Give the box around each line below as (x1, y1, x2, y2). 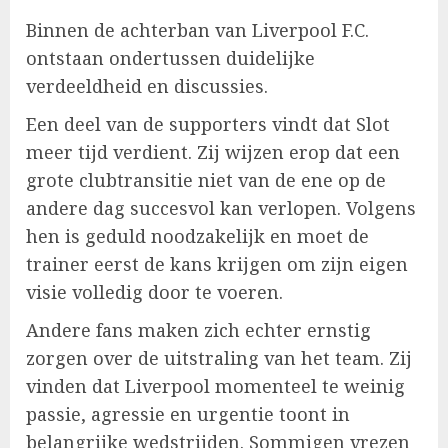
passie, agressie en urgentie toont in (26, 402, 350, 427)
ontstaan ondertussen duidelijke (26, 46, 315, 71)
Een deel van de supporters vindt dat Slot (26, 112, 390, 137)
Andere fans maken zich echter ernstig (26, 318, 371, 343)
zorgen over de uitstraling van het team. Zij (26, 346, 412, 371)
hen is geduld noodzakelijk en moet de (26, 224, 369, 249)
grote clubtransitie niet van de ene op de (26, 168, 386, 193)
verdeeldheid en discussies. (26, 74, 268, 99)
